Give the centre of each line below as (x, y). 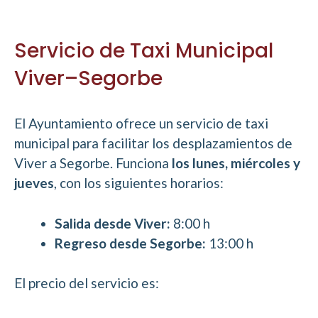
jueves (34, 183)
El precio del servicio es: (87, 283)
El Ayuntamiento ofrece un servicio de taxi (141, 124)
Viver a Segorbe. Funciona (93, 163)
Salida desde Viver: (113, 223)
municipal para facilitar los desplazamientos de (153, 143)
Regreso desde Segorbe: (130, 243)
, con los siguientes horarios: (139, 183)
